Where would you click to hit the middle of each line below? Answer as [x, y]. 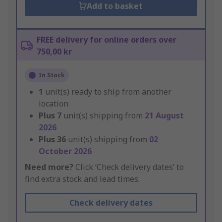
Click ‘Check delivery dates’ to [129, 167]
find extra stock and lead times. [82, 179]
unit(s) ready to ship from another [108, 92]
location [54, 104]
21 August [164, 116]
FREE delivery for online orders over [107, 40]
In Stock [52, 75]
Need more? [49, 167]
